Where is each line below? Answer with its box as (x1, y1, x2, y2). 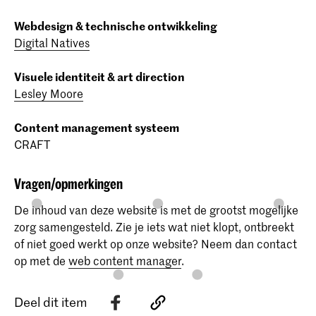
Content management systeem (14, 119, 179, 135)
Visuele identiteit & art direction (14, 68, 185, 85)
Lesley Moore (14, 85, 83, 102)
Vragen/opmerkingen (14, 176, 123, 193)
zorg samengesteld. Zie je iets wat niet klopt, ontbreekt (14, 218, 294, 234)
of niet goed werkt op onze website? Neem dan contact (14, 235, 297, 251)
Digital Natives (14, 35, 90, 51)
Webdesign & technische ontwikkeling (14, 18, 217, 34)
